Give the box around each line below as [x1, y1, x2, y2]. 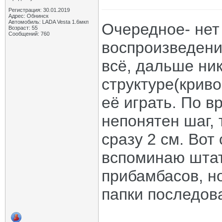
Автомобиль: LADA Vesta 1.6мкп [8, 19, 89, 25]
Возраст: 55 [8, 25, 38, 31]
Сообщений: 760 [8, 31, 50, 37]
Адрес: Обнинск [8, 13, 49, 19]
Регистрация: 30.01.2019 [8, 7, 70, 13]
